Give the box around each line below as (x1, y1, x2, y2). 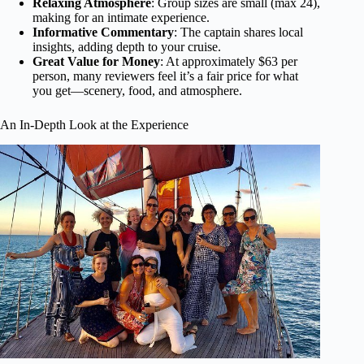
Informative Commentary (32, 25, 174, 40)
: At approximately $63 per (160, 54, 297, 69)
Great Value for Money (32, 54, 160, 69)
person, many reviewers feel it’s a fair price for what (32, 69, 298, 84)
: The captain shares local (174, 25, 303, 40)
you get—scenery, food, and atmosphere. (32, 84, 242, 98)
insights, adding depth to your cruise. (32, 40, 221, 54)
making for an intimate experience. (32, 11, 210, 25)
